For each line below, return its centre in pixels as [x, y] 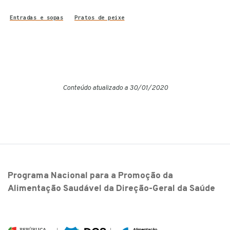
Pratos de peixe [100, 17]
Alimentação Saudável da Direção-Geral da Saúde [111, 189]
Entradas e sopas [36, 17]
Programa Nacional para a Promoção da [90, 176]
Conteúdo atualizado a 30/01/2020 [115, 88]
